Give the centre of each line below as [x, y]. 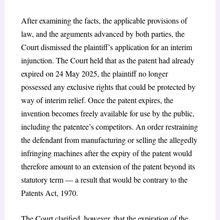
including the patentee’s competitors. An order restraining [109, 126]
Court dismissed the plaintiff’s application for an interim [106, 47]
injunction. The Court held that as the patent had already [108, 60]
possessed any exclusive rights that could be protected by [108, 86]
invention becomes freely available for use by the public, [108, 113]
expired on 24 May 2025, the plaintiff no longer [94, 73]
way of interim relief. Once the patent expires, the [97, 100]
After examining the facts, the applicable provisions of [104, 20]
